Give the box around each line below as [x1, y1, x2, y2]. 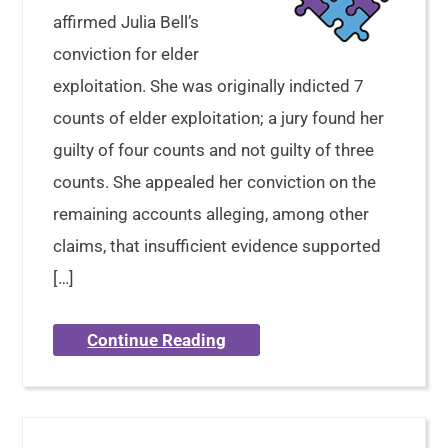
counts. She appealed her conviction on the [53, 172, 377, 193]
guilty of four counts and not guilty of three [53, 140, 375, 161]
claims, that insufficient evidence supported [53, 236, 382, 257]
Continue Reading [87, 330, 227, 351]
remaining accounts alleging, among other [53, 204, 370, 225]
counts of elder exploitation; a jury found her [53, 108, 385, 129]
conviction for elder [53, 44, 200, 65]
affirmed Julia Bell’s [53, 12, 200, 33]
